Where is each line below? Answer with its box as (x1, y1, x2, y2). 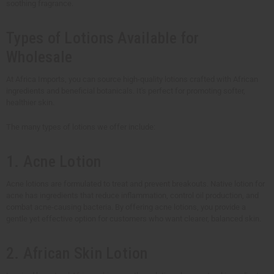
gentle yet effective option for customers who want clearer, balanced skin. (6, 214, 261, 224)
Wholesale (6, 48, 73, 67)
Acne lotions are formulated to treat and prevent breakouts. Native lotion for (6, 179, 265, 189)
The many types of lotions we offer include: (6, 122, 155, 132)
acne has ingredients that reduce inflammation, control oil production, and (6, 191, 259, 201)
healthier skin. (6, 98, 54, 108)
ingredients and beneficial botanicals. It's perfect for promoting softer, (6, 86, 245, 96)
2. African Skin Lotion (6, 244, 148, 263)
